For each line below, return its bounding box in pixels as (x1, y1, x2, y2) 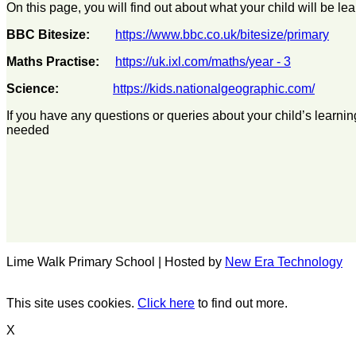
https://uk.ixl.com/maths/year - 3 (115, 55, 291, 69)
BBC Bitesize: (6, 28, 96, 42)
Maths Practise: (6, 55, 99, 69)
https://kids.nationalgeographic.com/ (113, 82, 315, 96)
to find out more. (195, 296, 288, 310)
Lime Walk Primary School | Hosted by (6, 254, 225, 269)
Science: (6, 82, 59, 96)
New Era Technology (225, 254, 342, 269)
